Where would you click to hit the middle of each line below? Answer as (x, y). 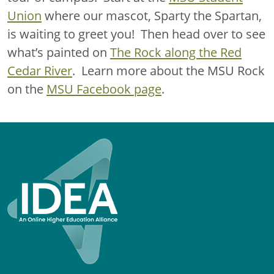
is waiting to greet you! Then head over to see (136, 34)
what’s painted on (59, 52)
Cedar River (40, 71)
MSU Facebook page (104, 89)
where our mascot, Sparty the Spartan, (152, 16)
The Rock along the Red (176, 52)
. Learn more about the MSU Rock (168, 71)
